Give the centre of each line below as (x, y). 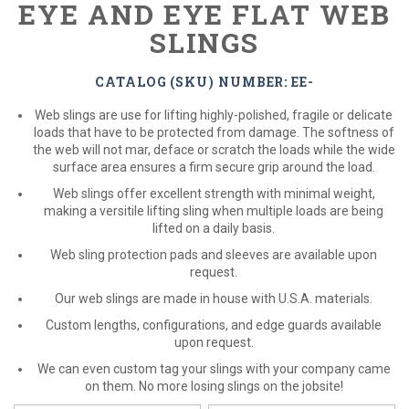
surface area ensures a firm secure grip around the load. (214, 167)
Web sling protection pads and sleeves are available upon (214, 255)
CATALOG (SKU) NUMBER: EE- (204, 82)
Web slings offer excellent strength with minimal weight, (214, 194)
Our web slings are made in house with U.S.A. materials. (214, 299)
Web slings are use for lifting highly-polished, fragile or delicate (214, 115)
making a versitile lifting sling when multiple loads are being (214, 211)
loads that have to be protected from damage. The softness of (214, 132)
